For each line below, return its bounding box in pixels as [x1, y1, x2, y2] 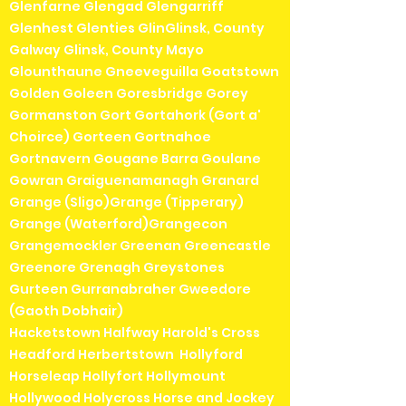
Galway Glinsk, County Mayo [9, 41, 204, 60]
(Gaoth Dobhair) [9, 302, 123, 321]
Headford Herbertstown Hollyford [9, 345, 243, 364]
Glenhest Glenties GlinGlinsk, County [9, 19, 265, 38]
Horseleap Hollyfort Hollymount [9, 367, 226, 386]
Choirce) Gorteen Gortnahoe [9, 128, 211, 147]
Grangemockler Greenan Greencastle [9, 237, 271, 256]
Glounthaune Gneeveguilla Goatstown [9, 63, 279, 82]
